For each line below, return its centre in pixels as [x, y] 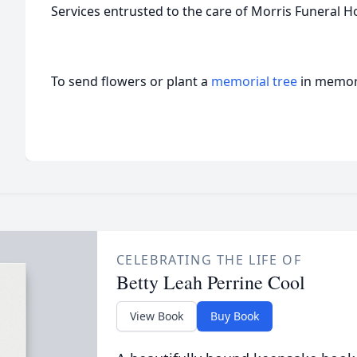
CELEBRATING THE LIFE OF [209, 260]
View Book [156, 316]
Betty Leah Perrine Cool [210, 282]
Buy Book [234, 316]
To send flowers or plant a [131, 81]
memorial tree [254, 81]
